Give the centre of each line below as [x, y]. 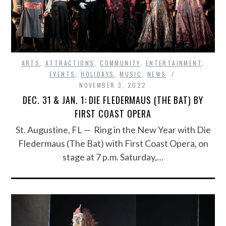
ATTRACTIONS [70, 63]
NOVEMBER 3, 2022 [113, 85]
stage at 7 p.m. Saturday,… [113, 157]
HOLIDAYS [98, 74]
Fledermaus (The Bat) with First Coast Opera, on [113, 144]
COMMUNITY [120, 63]
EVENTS [62, 74]
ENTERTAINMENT [174, 63]
